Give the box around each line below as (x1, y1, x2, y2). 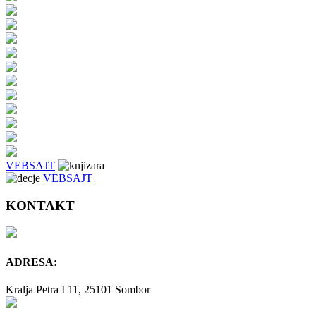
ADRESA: (6, 255, 57, 268)
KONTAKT (6, 197, 75, 213)
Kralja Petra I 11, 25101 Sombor (6, 283, 150, 296)
